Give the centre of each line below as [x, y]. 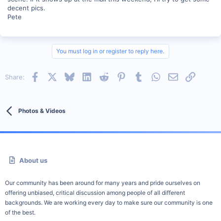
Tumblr [153, 76]
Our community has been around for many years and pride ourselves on [103, 183]
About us [34, 161]
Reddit [118, 76]
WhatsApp [176, 76]
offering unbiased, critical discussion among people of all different [95, 193]
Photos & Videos [42, 111]
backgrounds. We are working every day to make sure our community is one [109, 203]
